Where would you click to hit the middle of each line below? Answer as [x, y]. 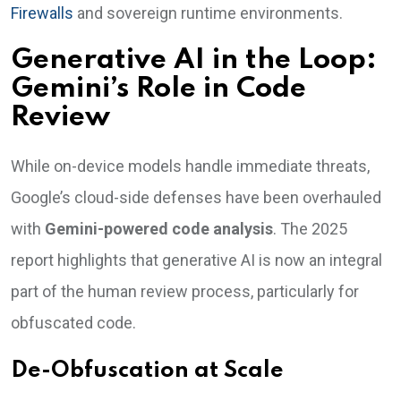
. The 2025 [310, 229]
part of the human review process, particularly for [185, 291]
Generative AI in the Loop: [194, 60]
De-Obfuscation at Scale [147, 371]
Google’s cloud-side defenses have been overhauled [196, 197]
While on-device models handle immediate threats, [190, 166]
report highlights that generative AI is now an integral [196, 260]
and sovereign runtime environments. [208, 13]
